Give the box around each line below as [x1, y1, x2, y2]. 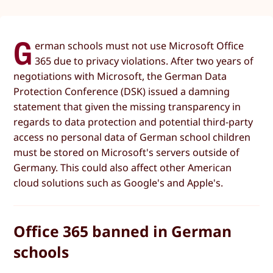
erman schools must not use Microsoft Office [35, 38, 244, 52]
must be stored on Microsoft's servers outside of [13, 145, 240, 159]
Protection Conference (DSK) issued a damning [13, 84, 230, 98]
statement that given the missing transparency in [13, 99, 241, 113]
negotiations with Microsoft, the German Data [13, 69, 227, 83]
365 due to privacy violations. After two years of [35, 54, 254, 68]
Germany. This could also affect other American [13, 160, 232, 174]
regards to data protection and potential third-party [13, 115, 253, 129]
